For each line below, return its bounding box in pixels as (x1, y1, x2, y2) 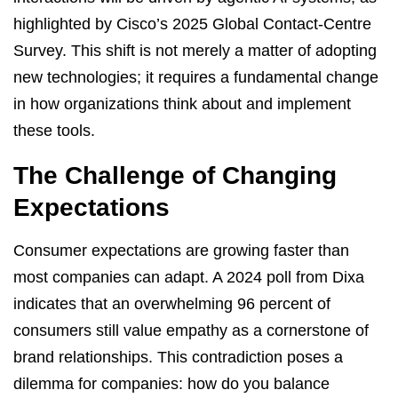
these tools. (13, 121, 95, 139)
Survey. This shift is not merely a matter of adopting (13, 41, 377, 60)
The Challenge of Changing (13, 161, 337, 189)
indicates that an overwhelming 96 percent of (13, 294, 330, 313)
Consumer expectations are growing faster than (13, 241, 349, 259)
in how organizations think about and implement (13, 94, 351, 113)
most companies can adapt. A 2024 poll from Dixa (13, 267, 364, 286)
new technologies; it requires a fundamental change (13, 68, 378, 86)
